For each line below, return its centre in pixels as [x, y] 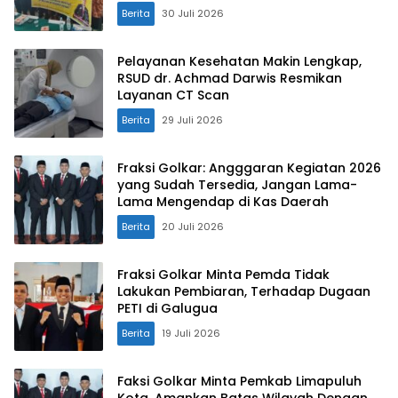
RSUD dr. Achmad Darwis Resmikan [230, 79]
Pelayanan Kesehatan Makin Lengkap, [239, 62]
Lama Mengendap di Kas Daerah [223, 202]
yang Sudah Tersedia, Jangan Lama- [237, 185]
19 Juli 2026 [191, 334]
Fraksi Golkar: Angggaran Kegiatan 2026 [249, 168]
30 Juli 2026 [193, 14]
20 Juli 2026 [193, 227]
